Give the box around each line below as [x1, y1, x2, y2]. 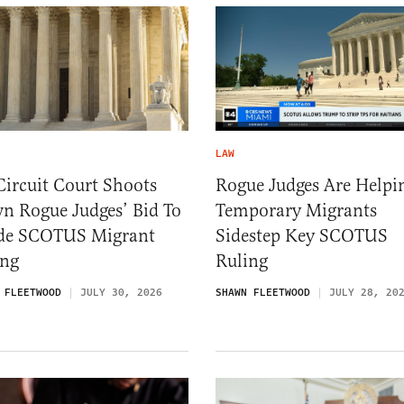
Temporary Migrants [216, 199, 377, 223]
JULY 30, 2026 [80, 285, 162, 301]
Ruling [216, 250, 268, 273]
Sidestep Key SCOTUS [216, 225, 388, 248]
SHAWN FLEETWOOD [216, 285, 310, 301]
